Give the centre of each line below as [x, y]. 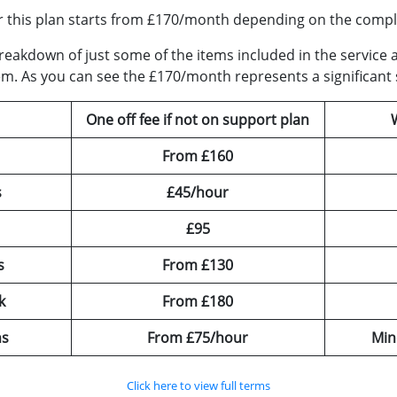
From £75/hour [198, 337]
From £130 [198, 265]
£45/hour [198, 192]
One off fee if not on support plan [198, 119]
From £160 [198, 156]
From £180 [198, 301]
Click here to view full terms [198, 385]
